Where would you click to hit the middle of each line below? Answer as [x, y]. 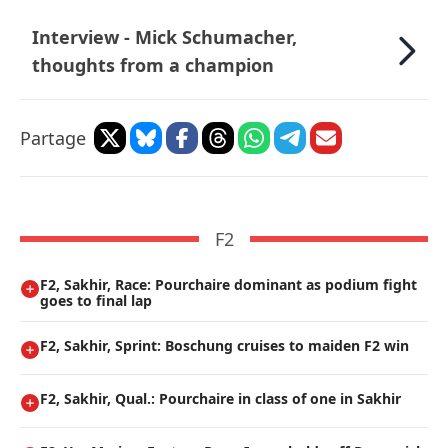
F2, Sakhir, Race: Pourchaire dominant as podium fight [228, 285]
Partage [53, 138]
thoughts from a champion [153, 65]
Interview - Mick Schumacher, [164, 37]
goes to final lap [96, 301]
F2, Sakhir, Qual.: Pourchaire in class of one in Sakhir [220, 399]
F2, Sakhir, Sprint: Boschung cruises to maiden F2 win [224, 346]
